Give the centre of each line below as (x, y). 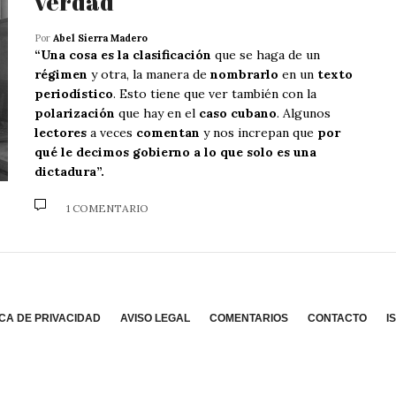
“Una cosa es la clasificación (123, 54)
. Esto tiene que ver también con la (215, 93)
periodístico (74, 93)
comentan (168, 132)
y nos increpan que (259, 132)
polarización (75, 113)
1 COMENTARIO (107, 208)
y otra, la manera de (149, 74)
